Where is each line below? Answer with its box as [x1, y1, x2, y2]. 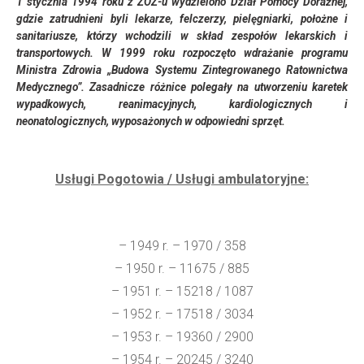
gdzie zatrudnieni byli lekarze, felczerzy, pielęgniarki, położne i [16, 12, 348, 26]
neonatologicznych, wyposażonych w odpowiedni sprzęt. [16, 115, 285, 128]
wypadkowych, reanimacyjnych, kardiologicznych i [16, 97, 348, 111]
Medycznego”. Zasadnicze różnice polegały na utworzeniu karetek [16, 80, 348, 94]
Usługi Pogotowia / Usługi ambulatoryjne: [55, 171, 309, 187]
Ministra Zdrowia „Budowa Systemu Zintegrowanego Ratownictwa [16, 63, 348, 77]
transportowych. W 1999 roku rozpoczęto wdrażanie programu [16, 46, 348, 60]
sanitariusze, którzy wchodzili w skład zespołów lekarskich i [16, 29, 348, 43]
